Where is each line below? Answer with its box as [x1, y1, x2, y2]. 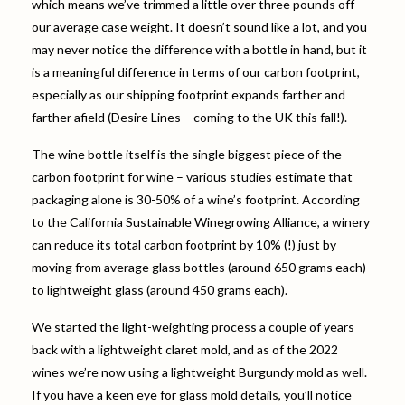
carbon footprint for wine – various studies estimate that [32, 168, 353, 184]
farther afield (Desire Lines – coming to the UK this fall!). [32, 108, 347, 125]
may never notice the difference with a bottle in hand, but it [32, 41, 367, 57]
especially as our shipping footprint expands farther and [32, 86, 345, 102]
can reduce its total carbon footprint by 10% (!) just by [32, 236, 336, 252]
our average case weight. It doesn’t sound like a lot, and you [32, 18, 367, 34]
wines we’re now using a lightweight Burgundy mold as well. [32, 363, 367, 380]
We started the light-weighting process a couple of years [32, 318, 354, 334]
